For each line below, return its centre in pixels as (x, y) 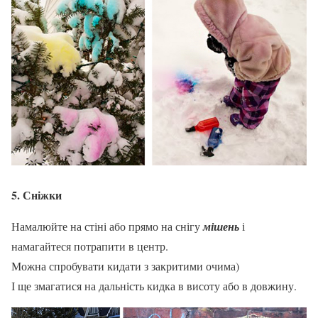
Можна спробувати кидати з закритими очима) (125, 265)
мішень (221, 226)
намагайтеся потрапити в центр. (90, 246)
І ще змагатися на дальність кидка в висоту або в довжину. (154, 285)
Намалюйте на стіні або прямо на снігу (107, 226)
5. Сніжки (37, 194)
